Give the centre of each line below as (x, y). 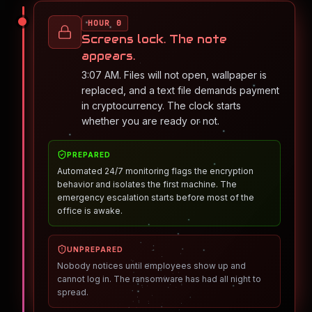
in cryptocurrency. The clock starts (161, 106)
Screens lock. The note (154, 39)
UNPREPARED (95, 249)
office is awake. (90, 211)
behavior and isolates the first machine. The (147, 184)
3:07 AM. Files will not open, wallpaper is (174, 75)
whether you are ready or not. (150, 121)
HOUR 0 (105, 23)
